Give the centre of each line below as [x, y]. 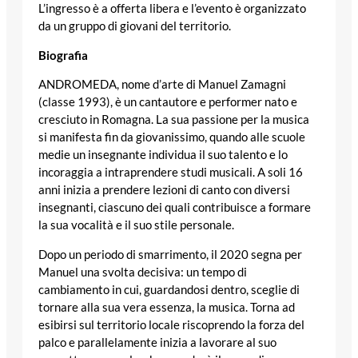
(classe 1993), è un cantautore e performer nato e [168, 102]
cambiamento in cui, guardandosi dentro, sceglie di [169, 289]
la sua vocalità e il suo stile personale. [136, 225]
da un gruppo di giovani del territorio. [135, 26]
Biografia [63, 55]
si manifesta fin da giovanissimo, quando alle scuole [172, 137]
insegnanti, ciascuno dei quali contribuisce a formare [175, 208]
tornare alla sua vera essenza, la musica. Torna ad [167, 307]
